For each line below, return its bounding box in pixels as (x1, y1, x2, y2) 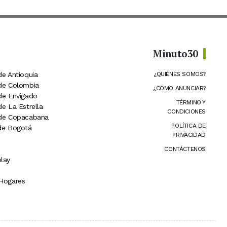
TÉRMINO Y (176, 99, 206, 106)
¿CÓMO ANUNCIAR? (153, 85, 206, 92)
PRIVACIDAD (172, 131, 206, 139)
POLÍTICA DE (171, 122, 206, 130)
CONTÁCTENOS (164, 145, 206, 153)
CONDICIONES (167, 108, 206, 116)
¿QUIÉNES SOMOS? (154, 70, 206, 78)
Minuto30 (153, 47, 198, 60)
